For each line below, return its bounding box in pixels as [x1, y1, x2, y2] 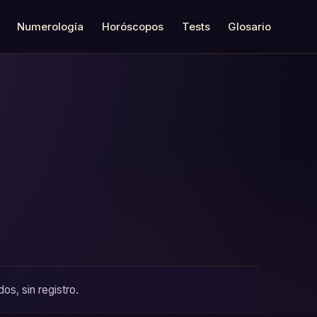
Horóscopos [102, 19, 164, 33]
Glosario [228, 19, 272, 33]
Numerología [17, 19, 84, 33]
